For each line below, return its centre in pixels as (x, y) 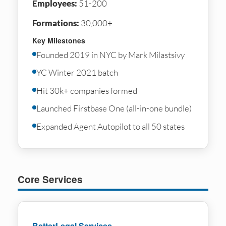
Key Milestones (59, 40)
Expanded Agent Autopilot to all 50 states (110, 126)
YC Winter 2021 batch (77, 73)
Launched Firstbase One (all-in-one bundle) (114, 108)
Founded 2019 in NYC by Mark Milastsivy (110, 54)
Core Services (50, 180)
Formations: (56, 23)
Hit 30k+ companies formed (87, 90)
